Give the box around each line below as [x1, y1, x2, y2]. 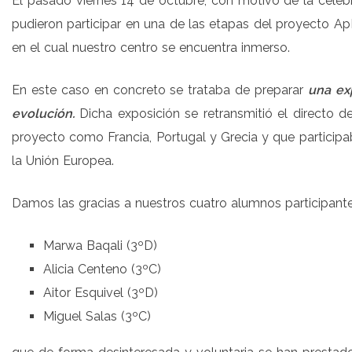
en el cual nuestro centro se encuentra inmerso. [12, 40, 290, 55]
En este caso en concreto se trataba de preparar [12, 82, 309, 97]
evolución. [12, 106, 75, 121]
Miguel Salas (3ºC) [43, 309, 151, 324]
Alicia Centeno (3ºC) [43, 262, 161, 277]
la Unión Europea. [12, 153, 114, 168]
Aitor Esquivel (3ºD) [43, 285, 158, 300]
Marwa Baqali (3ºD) [43, 238, 157, 253]
